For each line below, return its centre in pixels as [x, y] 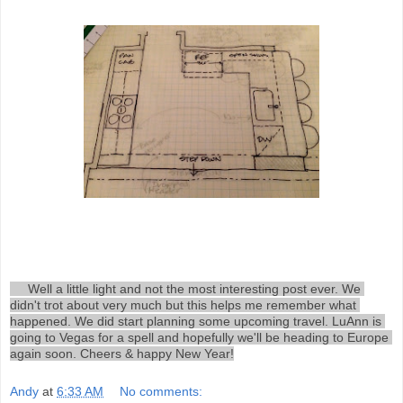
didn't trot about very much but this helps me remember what [183, 305]
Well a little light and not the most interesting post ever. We [19, 289]
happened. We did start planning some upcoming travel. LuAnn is [196, 321]
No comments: [161, 391]
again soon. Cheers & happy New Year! [122, 354]
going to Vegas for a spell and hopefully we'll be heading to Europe [199, 337]
